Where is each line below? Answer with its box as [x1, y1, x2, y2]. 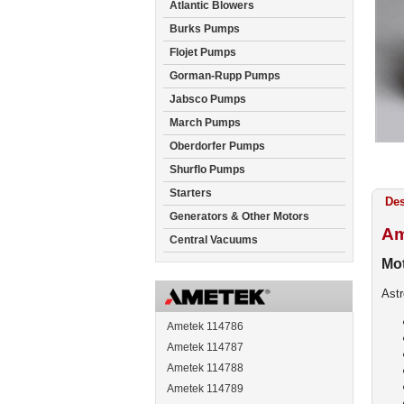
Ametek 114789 [167, 382, 243, 395]
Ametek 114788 [167, 362, 243, 374]
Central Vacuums [170, 234, 258, 246]
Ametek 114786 [167, 320, 243, 333]
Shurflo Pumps [170, 163, 245, 176]
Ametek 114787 [167, 341, 243, 353]
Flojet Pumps [170, 46, 236, 59]
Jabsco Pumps [170, 93, 246, 106]
